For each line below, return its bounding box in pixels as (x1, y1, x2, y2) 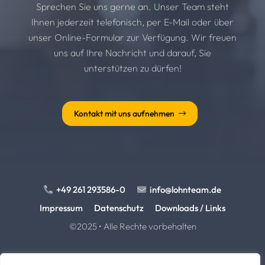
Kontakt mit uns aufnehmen (73, 108, 174, 119)
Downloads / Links (155, 202, 226, 214)
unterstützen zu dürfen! (83, 62, 182, 74)
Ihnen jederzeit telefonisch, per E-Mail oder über (31, 15, 234, 28)
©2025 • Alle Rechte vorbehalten (69, 221, 196, 232)
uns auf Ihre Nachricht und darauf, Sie (54, 46, 211, 59)
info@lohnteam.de (149, 184, 221, 196)
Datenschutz (94, 202, 144, 214)
